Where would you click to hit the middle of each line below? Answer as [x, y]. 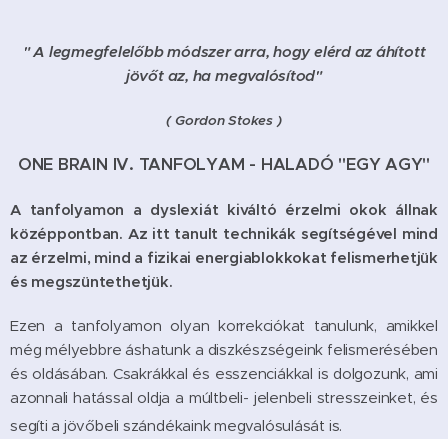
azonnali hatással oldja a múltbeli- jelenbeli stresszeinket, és [224, 397]
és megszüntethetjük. [91, 281]
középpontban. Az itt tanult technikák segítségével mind [224, 233]
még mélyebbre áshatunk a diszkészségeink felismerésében [224, 349]
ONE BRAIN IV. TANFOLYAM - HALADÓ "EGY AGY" [224, 164]
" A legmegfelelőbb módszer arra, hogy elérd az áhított [224, 51]
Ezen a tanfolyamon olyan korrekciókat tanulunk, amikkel [224, 325]
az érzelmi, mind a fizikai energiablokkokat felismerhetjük [224, 257]
